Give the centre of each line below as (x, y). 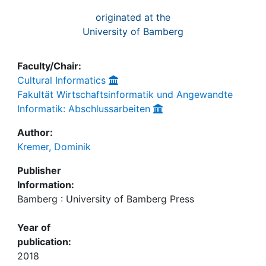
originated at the (133, 17)
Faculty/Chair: (49, 66)
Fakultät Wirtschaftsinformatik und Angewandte (125, 94)
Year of (34, 227)
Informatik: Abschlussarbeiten (84, 109)
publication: (44, 242)
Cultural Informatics (61, 80)
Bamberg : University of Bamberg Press (106, 199)
